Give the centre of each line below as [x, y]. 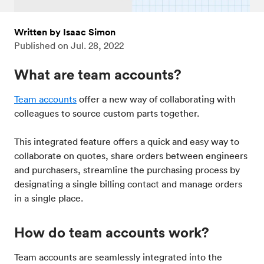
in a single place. [51, 198]
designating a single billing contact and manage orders [128, 184]
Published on [41, 46]
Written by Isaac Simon [65, 32]
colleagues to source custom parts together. [108, 113]
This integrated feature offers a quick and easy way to [127, 142]
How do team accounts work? [112, 232]
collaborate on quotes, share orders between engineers [131, 156]
